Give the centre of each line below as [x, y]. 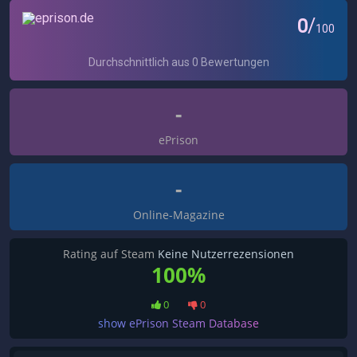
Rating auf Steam [110, 253]
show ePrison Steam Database [178, 323]
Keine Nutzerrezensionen [226, 253]
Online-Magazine [178, 214]
